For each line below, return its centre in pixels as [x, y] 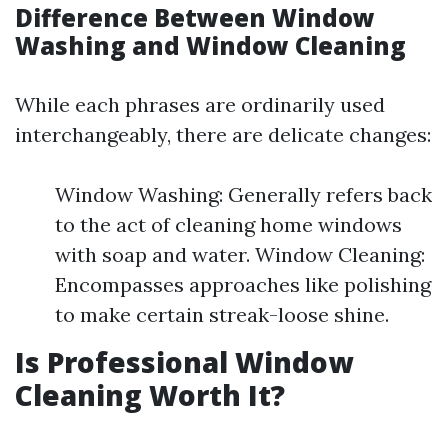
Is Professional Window [184, 362]
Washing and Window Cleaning [210, 45]
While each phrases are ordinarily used [200, 104]
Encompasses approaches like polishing [243, 284]
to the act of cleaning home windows [228, 224]
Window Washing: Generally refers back [243, 194]
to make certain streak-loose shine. [222, 314]
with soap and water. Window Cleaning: [240, 254]
